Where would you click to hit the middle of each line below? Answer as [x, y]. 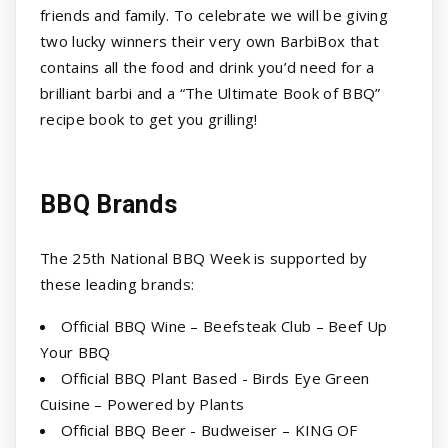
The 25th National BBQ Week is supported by [204, 258]
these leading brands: [117, 284]
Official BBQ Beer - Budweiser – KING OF [209, 430]
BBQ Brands [109, 205]
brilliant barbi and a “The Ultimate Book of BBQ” [210, 93]
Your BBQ [77, 352]
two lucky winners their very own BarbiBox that [209, 41]
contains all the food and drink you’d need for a [207, 67]
